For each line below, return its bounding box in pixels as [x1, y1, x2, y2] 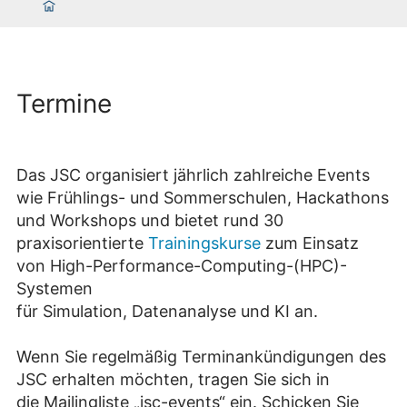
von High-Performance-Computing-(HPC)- [16, 256, 347, 276]
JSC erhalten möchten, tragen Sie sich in [16, 370, 330, 390]
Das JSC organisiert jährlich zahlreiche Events [16, 165, 370, 185]
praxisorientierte [16, 233, 148, 253]
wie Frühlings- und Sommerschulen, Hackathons [16, 188, 389, 208]
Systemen [16, 279, 93, 299]
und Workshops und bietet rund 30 [16, 211, 283, 231]
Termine [16, 88, 112, 120]
